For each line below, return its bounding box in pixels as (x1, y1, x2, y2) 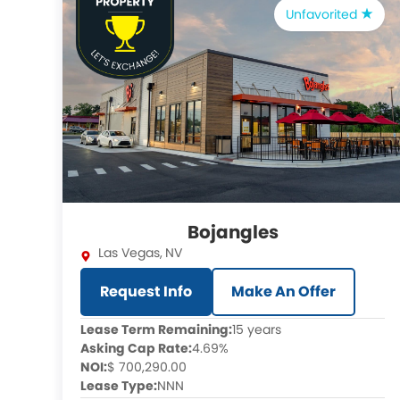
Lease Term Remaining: (80, 321, 232, 338)
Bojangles (187, 220, 279, 245)
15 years (232, 321, 281, 338)
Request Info (100, 281, 192, 302)
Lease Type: (80, 377, 157, 395)
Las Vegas (98, 244, 160, 262)
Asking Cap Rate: (80, 339, 192, 357)
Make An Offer (231, 281, 336, 302)
